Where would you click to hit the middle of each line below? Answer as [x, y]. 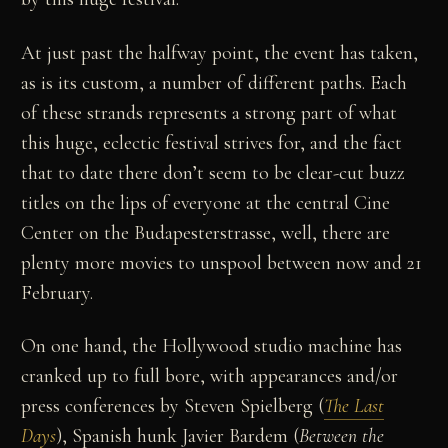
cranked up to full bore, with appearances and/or [210, 376]
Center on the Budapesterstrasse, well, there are [206, 232]
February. [57, 292]
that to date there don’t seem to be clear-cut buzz [213, 172]
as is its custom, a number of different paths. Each [214, 82]
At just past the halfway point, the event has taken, [220, 52]
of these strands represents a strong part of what [209, 112]
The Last [354, 406]
